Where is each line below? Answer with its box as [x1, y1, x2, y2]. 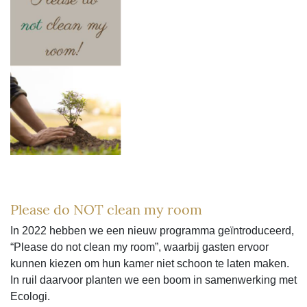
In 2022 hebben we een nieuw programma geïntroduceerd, [10, 224, 294, 236]
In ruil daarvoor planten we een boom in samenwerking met [10, 273, 297, 286]
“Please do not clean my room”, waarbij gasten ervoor [10, 241, 269, 253]
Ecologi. [10, 290, 50, 302]
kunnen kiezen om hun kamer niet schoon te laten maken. [10, 257, 289, 269]
